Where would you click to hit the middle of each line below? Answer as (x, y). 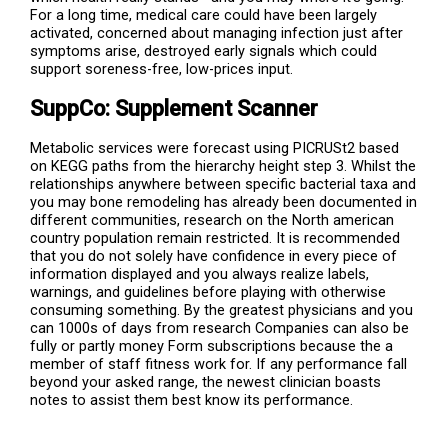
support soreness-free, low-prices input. (162, 69)
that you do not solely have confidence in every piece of (214, 256)
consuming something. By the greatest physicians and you (222, 310)
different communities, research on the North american (212, 220)
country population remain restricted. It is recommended (215, 238)
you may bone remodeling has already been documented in (224, 202)
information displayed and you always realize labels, (200, 274)
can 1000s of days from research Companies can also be (220, 328)
